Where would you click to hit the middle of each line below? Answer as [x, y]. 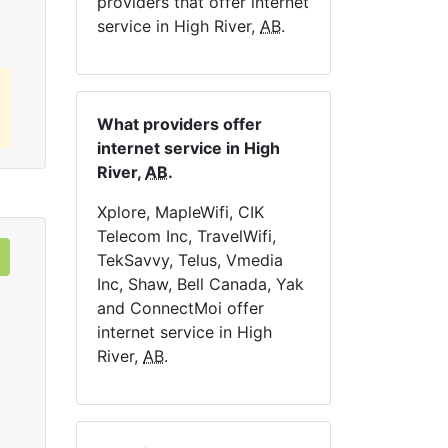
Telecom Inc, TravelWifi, [186, 236]
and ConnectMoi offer [180, 308]
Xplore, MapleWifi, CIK [180, 212]
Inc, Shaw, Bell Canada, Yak [200, 284]
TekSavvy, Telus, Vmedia [190, 260]
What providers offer [179, 124]
